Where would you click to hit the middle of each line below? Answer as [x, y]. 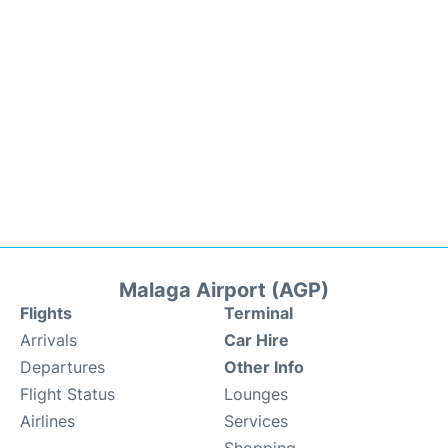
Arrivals [48, 340]
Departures [62, 367]
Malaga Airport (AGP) [224, 290]
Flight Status [67, 394]
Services [256, 421]
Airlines [47, 421]
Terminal [258, 313]
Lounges [256, 394]
